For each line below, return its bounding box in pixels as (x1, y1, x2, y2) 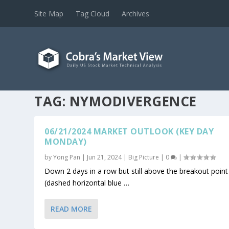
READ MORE (51, 203, 93, 214)
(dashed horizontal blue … (44, 177, 130, 188)
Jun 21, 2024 (87, 152, 122, 162)
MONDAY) (44, 135, 87, 147)
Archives (122, 8, 150, 18)
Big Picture (128, 152, 159, 162)
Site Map (34, 8, 64, 18)
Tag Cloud (76, 8, 110, 18)
